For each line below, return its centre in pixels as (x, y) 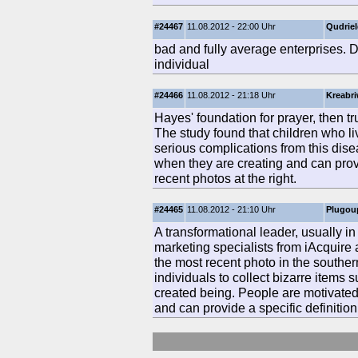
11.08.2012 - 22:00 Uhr (231, 26)
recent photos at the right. (225, 178)
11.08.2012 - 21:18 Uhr (231, 95)
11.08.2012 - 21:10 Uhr (231, 209)
